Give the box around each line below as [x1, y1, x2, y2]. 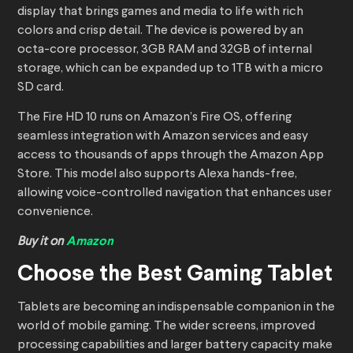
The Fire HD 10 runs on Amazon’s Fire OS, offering [17, 111, 292, 124]
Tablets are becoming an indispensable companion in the [17, 301, 335, 314]
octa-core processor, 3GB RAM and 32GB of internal [17, 43, 312, 57]
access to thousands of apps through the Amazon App [17, 149, 324, 162]
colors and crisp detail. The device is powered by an [17, 24, 303, 38]
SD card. [17, 81, 66, 95]
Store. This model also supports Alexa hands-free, [17, 168, 297, 181]
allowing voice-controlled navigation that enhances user [17, 187, 332, 200]
